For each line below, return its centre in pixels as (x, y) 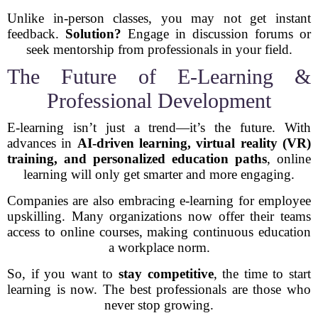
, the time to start (262, 274)
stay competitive (166, 274)
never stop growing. (159, 305)
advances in (42, 143)
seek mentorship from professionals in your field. (159, 49)
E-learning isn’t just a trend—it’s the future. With (159, 127)
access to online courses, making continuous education (159, 232)
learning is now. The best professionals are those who (159, 289)
